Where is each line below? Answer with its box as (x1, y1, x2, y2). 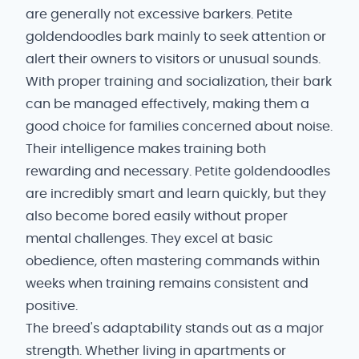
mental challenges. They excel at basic (26, 232, 273, 245)
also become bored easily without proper (26, 210, 288, 223)
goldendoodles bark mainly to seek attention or (26, 30, 326, 43)
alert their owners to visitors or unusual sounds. (26, 53, 321, 66)
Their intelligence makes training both (26, 143, 266, 155)
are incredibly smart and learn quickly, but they (26, 188, 326, 200)
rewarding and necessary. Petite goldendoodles (26, 165, 330, 178)
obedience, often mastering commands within (26, 255, 320, 268)
